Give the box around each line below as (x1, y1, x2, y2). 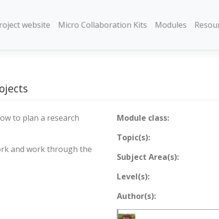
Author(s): (117, 190, 156, 201)
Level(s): (117, 171, 150, 182)
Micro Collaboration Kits (58, 20, 148, 31)
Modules (155, 20, 187, 31)
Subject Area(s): (117, 151, 179, 162)
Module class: (117, 112, 169, 123)
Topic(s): (117, 131, 150, 143)
